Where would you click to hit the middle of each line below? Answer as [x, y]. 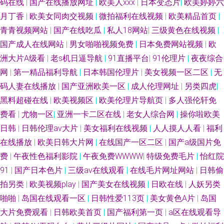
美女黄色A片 [173, 198]
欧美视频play [54, 184]
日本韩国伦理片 [112, 72]
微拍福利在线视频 [132, 16]
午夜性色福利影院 [46, 156]
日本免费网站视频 [172, 44]
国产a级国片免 [195, 142]
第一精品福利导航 [46, 72]
